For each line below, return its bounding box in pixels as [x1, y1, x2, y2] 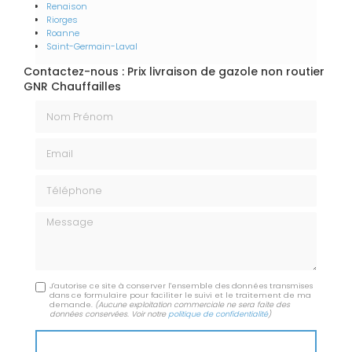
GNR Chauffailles [24, 79, 121, 95]
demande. [49, 299, 96, 310]
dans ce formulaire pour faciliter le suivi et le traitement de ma [49, 290, 312, 301]
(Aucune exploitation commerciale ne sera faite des [95, 299, 291, 310]
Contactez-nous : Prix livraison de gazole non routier [24, 64, 324, 80]
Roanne [46, 27, 79, 40]
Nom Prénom [35, 99, 108, 115]
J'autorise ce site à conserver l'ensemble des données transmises [49, 280, 313, 291]
